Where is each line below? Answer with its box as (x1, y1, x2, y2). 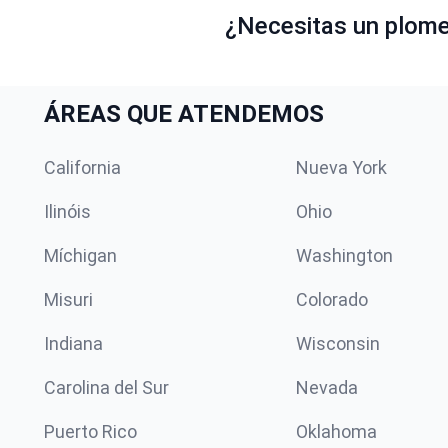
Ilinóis (44, 200, 91, 222)
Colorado (296, 288, 368, 310)
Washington (296, 244, 393, 266)
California (44, 156, 121, 178)
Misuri (44, 288, 93, 310)
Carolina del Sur (44, 376, 169, 398)
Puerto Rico (44, 420, 137, 442)
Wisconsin (296, 332, 380, 354)
